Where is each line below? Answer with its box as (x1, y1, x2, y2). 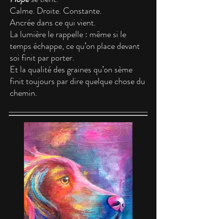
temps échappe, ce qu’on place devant (10, 40, 140, 52)
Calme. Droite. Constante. (10, 4, 102, 17)
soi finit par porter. (10, 51, 74, 64)
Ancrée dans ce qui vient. (10, 16, 96, 29)
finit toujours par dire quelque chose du (10, 75, 145, 88)
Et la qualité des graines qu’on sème (10, 63, 132, 76)
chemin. (10, 87, 37, 99)
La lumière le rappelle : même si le (10, 28, 126, 41)
